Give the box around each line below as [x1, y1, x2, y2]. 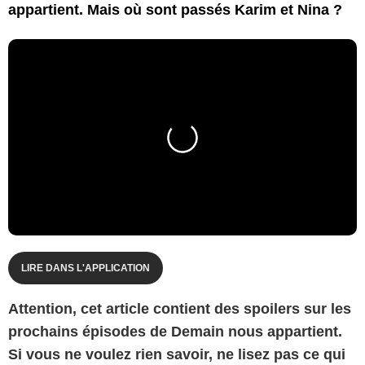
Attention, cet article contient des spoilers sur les [8, 300, 351, 317]
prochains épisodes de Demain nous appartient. [8, 323, 342, 340]
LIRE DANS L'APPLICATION [21, 262, 150, 274]
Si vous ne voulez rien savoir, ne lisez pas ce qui [8, 345, 345, 363]
